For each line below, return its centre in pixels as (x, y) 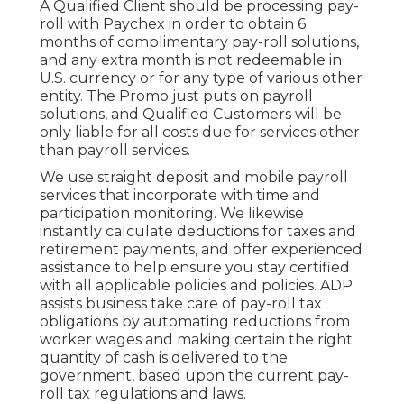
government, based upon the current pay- (194, 376)
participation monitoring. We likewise (172, 214)
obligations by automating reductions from (195, 322)
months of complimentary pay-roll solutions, (199, 42)
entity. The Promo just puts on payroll (176, 96)
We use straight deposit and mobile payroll (194, 178)
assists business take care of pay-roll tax (181, 304)
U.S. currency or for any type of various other (201, 78)
